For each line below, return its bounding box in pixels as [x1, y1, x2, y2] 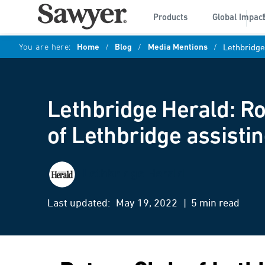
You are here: [19, 43, 71, 52]
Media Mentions [147, 43, 208, 52]
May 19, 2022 [116, 198, 177, 209]
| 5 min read [183, 198, 240, 209]
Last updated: [47, 198, 110, 209]
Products [153, 14, 188, 22]
